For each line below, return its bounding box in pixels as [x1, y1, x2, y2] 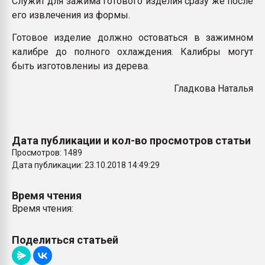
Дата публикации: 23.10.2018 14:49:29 [12, 160, 160, 170]
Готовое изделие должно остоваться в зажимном [12, 32, 253, 43]
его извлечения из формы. [12, 9, 130, 21]
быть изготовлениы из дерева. [12, 60, 150, 72]
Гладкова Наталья [174, 83, 253, 94]
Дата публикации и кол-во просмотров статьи [12, 134, 251, 147]
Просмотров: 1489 [12, 148, 82, 157]
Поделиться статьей [12, 234, 118, 246]
